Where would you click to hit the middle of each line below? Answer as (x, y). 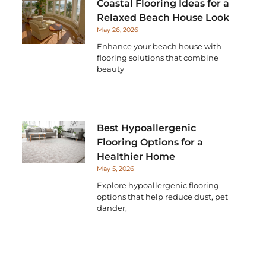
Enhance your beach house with (159, 47)
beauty (111, 69)
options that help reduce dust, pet (163, 197)
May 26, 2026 (118, 30)
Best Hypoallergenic (147, 128)
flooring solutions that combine (158, 58)
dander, (112, 208)
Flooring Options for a (150, 142)
